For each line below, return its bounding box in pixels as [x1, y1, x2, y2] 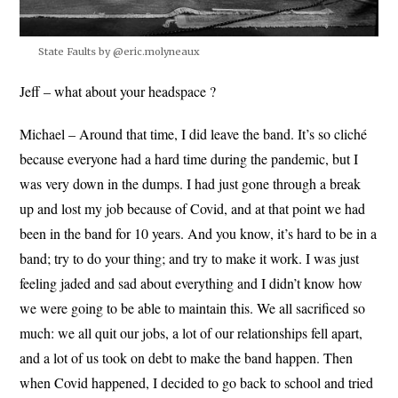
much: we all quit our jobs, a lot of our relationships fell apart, [20, 322, 363, 342]
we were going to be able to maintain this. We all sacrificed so [20, 298, 366, 317]
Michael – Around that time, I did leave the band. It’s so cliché [20, 123, 368, 143]
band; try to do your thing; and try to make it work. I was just [20, 248, 360, 267]
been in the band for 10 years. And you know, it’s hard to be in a [20, 223, 378, 243]
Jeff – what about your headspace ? [20, 81, 217, 100]
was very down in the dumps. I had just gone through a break [20, 173, 362, 193]
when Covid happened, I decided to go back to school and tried [20, 372, 374, 392]
